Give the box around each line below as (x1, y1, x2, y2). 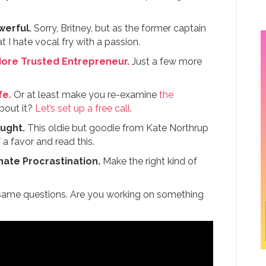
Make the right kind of (100, 156, 197, 167)
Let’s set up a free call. (34, 103, 132, 115)
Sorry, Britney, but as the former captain (31, 23, 206, 34)
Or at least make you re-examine (11, 89, 159, 101)
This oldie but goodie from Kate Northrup (24, 122, 208, 134)
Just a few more (129, 56, 202, 68)
